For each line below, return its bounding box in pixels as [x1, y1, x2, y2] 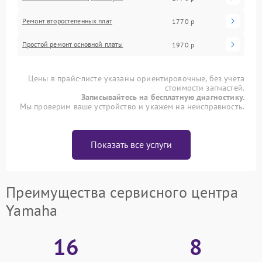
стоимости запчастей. [164, 82, 244, 93]
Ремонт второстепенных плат [22, 16, 112, 25]
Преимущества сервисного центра [6, 182, 238, 202]
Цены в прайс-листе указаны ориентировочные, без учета [28, 73, 244, 84]
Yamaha [6, 201, 58, 220]
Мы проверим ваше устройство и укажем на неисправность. [19, 101, 244, 112]
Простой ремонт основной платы [22, 40, 123, 49]
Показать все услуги [90, 139, 172, 150]
